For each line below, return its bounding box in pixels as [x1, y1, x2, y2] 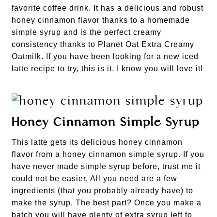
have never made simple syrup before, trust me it [12, 162, 201, 170]
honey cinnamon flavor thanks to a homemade [12, 16, 190, 24]
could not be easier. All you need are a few [12, 174, 177, 183]
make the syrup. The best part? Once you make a [12, 199, 201, 207]
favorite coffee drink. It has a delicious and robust [12, 4, 203, 12]
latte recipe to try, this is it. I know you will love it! [12, 64, 203, 73]
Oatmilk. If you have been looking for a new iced [12, 52, 199, 61]
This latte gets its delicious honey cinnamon [12, 138, 183, 146]
